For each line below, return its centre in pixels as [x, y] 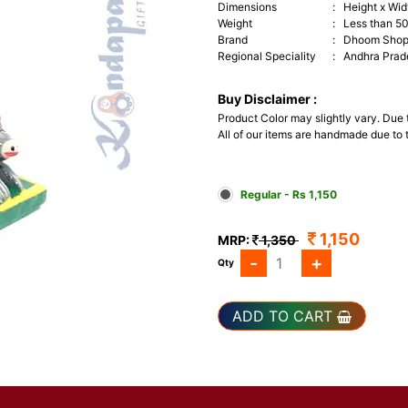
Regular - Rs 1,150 [289, 194]
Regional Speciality [267, 56]
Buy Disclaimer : [269, 99]
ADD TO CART [285, 316]
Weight [235, 23]
